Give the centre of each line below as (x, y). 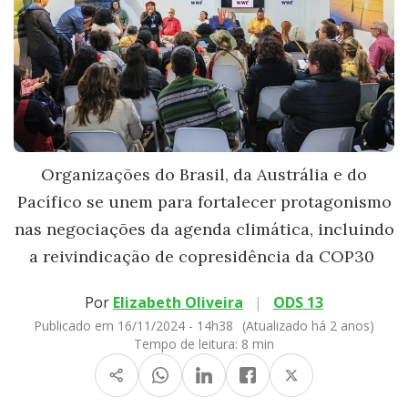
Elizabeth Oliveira (178, 302)
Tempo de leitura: (188, 343)
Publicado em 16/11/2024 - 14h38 (135, 325)
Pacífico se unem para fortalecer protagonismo (204, 201)
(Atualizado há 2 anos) (308, 325)
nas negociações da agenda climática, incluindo (204, 229)
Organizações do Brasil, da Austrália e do (204, 174)
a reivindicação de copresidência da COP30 (204, 256)
